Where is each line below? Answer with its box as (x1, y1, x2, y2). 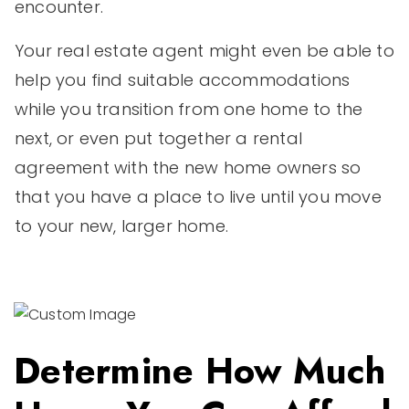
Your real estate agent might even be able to (15, 39, 394, 63)
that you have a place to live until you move (15, 185, 382, 209)
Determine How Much (14, 343, 386, 397)
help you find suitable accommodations (15, 68, 351, 92)
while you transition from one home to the (15, 98, 363, 121)
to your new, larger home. (15, 215, 228, 238)
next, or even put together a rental (15, 127, 303, 151)
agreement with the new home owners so (15, 156, 362, 180)
